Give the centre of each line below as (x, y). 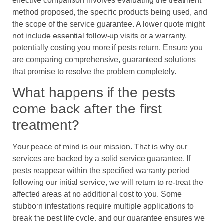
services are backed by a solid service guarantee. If (101, 159)
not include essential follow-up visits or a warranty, (100, 36)
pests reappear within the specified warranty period (101, 171)
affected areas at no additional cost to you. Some (97, 194)
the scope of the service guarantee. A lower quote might (109, 24)
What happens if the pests (94, 93)
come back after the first (87, 109)
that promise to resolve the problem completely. (94, 71)
